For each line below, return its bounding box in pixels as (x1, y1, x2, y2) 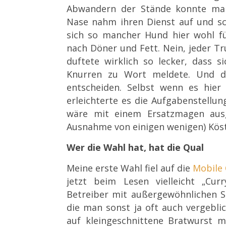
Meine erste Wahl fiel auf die (67, 161, 193, 174)
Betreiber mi (67, 188, 124, 200)
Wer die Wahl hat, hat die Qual (67, 141, 204, 153)
